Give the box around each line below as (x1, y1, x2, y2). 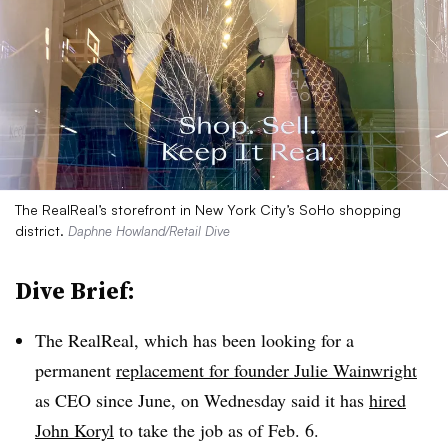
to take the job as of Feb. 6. (114, 418, 319, 442)
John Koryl (35, 418, 114, 442)
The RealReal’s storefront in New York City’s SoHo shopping (15, 201, 401, 218)
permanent (35, 358, 116, 382)
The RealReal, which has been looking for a (35, 328, 354, 352)
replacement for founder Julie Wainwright (116, 358, 417, 382)
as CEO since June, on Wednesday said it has (35, 388, 369, 412)
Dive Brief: (15, 274, 135, 307)
